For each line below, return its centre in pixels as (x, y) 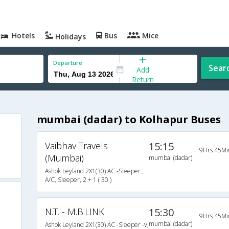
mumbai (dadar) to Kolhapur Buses (129, 120)
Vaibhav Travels (76, 146)
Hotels (22, 36)
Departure (68, 63)
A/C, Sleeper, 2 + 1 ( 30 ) (78, 180)
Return (143, 79)
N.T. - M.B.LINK (74, 212)
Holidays (70, 37)
